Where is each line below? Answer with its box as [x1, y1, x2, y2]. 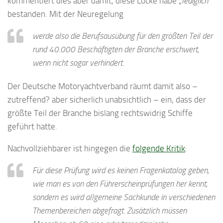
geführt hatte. [7, 121, 57, 131]
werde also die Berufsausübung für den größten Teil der [32, 31, 213, 41]
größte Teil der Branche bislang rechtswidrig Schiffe [7, 108, 193, 118]
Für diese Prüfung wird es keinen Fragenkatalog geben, [32, 165, 209, 175]
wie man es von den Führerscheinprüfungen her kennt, [32, 178, 208, 189]
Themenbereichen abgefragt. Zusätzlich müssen [32, 205, 187, 216]
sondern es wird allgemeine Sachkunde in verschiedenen [32, 192, 215, 202]
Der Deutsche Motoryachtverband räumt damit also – [7, 81, 198, 91]
